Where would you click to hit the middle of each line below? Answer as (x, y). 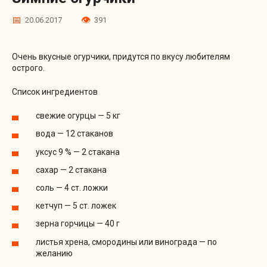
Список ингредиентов (55, 92)
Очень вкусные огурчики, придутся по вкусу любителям (121, 57)
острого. (28, 68)
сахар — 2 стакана (71, 170)
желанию (54, 253)
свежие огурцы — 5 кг (78, 116)
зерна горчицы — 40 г (78, 224)
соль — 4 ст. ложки (72, 188)
